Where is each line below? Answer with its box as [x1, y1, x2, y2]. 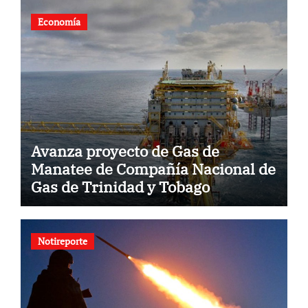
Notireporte [37, 234, 87, 248]
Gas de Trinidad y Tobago [30, 176, 210, 197]
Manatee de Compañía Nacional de [30, 158, 276, 179]
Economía [37, 14, 80, 28]
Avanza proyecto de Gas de [30, 140, 219, 161]
